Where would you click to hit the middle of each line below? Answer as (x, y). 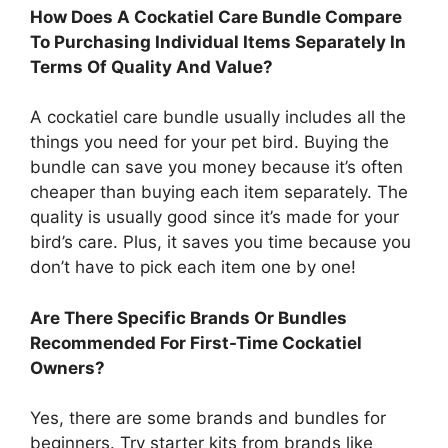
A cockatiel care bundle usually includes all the (218, 117)
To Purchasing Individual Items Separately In (218, 41)
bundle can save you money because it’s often (216, 167)
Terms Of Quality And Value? (151, 66)
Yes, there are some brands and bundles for (208, 418)
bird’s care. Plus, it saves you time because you (220, 242)
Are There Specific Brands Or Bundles (188, 317)
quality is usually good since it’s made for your (214, 217)
